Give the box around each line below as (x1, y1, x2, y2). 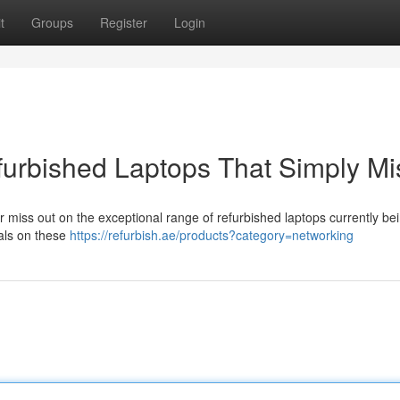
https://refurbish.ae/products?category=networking (70, 226, 354, 244)
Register (100, 13, 147, 31)
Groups (31, 13, 73, 31)
